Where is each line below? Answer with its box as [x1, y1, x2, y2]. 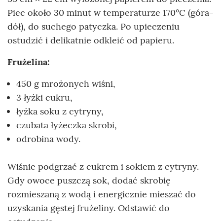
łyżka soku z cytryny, [16, 106, 104, 117]
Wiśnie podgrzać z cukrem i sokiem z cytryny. [7, 161, 199, 173]
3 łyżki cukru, [16, 92, 73, 104]
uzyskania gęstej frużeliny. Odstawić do [7, 202, 170, 214]
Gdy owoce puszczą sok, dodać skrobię [7, 175, 171, 186]
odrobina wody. [16, 133, 80, 145]
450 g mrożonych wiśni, [16, 78, 115, 90]
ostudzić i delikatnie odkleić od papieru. [7, 35, 177, 46]
